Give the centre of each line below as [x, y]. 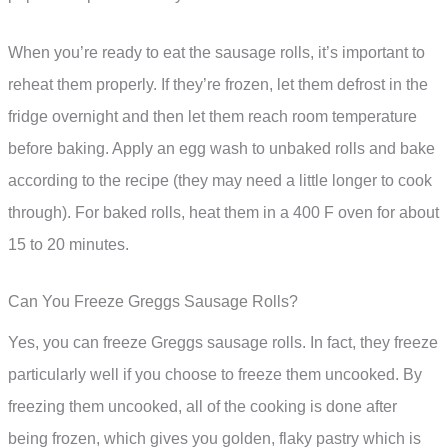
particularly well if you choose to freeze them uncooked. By [215, 375]
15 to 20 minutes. [68, 244]
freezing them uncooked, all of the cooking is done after [202, 407]
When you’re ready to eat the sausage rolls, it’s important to [216, 52]
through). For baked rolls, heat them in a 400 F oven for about [223, 212]
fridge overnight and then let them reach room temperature [212, 116]
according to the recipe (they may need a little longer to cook [220, 180]
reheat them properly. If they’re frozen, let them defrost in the [218, 84]
